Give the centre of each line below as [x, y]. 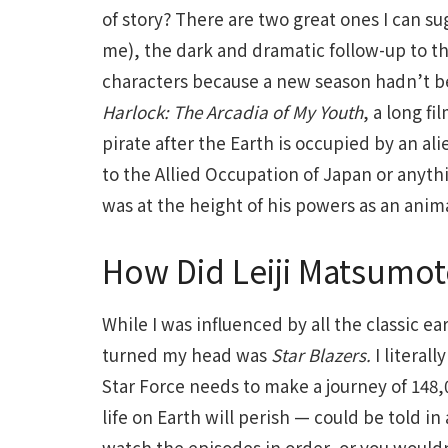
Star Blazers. [323, 354]
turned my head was [186, 354]
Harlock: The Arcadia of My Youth [232, 112]
